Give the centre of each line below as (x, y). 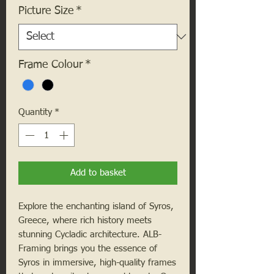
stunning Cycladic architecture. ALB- (90, 235)
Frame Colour (50, 65)
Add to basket (98, 173)
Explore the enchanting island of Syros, (96, 207)
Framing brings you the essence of (88, 249)
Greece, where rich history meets (85, 221)
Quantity (35, 112)
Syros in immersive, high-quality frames (97, 263)
